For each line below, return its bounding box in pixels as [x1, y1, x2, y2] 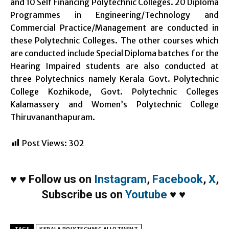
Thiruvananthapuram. [10, 111, 95, 122]
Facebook [152, 172, 203, 186]
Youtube [125, 188, 167, 201]
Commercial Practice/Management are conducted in [10, 22, 219, 33]
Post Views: [22, 138, 67, 148]
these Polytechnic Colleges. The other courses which [10, 35, 219, 45]
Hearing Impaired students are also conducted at [10, 60, 219, 71]
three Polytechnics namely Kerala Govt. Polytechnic [10, 73, 219, 84]
